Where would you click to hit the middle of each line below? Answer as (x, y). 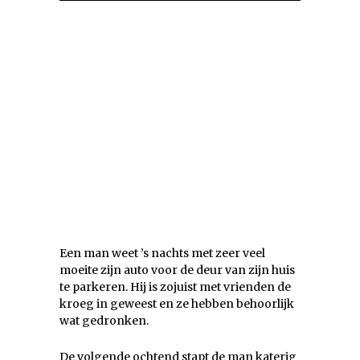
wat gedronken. (104, 321)
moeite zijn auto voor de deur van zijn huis (177, 270)
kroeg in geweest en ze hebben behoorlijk (177, 304)
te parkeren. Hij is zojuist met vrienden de (175, 287)
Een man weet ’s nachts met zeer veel (162, 254)
